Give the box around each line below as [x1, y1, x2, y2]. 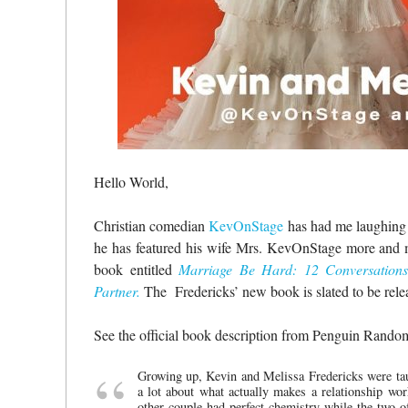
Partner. [94, 281, 140, 301]
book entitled [94, 260, 179, 280]
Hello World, [94, 172, 168, 192]
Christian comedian [94, 216, 209, 236]
